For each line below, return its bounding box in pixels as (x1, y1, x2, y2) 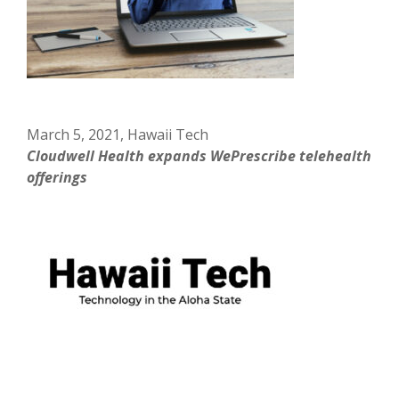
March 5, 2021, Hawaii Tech (27, 124, 209, 144)
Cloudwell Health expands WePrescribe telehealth (27, 145, 372, 166)
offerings (27, 167, 88, 187)
